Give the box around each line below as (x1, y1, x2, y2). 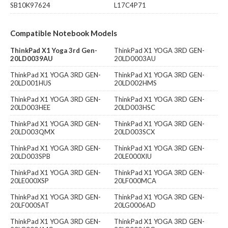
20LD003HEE (10, 103, 50, 111)
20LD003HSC (114, 103, 155, 111)
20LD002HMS (114, 78, 157, 87)
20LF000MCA (114, 176, 156, 185)
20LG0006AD (114, 201, 156, 209)
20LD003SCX (114, 127, 155, 136)
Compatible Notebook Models (10, 28, 117, 38)
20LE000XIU (114, 152, 152, 160)
